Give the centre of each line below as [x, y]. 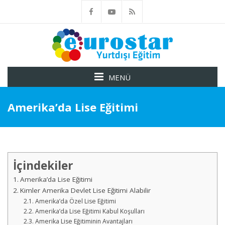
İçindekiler [43, 165]
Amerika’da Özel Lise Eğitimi [75, 201]
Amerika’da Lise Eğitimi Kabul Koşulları [90, 211]
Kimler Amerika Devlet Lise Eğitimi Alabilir [85, 190]
